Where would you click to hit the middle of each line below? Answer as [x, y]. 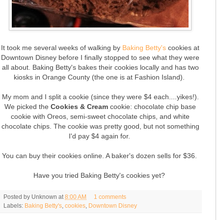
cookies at [183, 47]
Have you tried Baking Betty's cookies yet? [100, 175]
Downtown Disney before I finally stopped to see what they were [100, 57]
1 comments [110, 196]
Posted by [17, 196]
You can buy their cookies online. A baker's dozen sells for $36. [100, 155]
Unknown [44, 196]
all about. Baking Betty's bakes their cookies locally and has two [100, 67]
